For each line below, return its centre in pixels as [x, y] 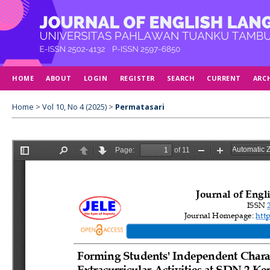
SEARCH [181, 78]
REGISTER [137, 78]
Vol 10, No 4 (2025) [74, 107]
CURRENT [224, 78]
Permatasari [140, 107]
